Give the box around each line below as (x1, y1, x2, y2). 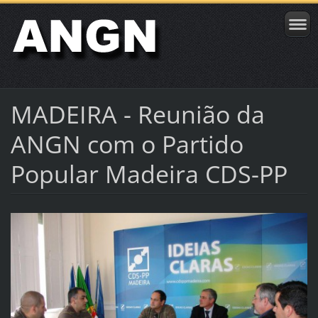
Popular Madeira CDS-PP (10, 157, 287, 190)
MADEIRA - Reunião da (10, 97, 265, 131)
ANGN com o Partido (10, 127, 243, 160)
